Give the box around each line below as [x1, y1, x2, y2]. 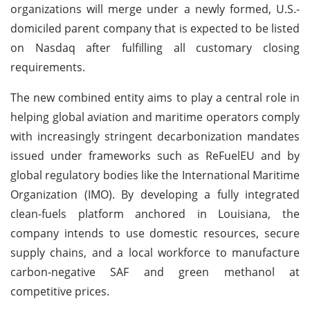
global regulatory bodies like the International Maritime [10, 167, 300, 183]
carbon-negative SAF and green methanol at [10, 264, 300, 280]
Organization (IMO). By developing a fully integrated [10, 186, 300, 202]
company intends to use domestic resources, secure [10, 225, 300, 241]
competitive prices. [10, 283, 109, 299]
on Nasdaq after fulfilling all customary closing [10, 39, 300, 55]
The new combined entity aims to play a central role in [10, 89, 300, 105]
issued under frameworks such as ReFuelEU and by [10, 147, 300, 163]
